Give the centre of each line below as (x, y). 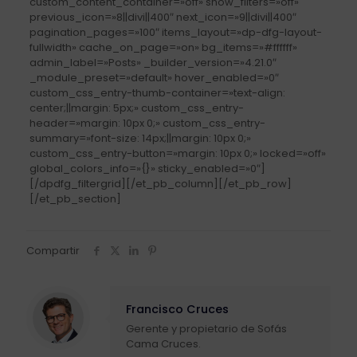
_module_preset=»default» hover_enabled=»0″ (154, 77)
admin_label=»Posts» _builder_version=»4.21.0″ (153, 62)
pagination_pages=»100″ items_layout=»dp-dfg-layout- (175, 32)
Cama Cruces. (163, 343)
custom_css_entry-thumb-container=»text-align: (157, 92)
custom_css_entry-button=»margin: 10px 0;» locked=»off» (177, 153)
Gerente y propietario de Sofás (206, 328)
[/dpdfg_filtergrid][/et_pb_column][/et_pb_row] (160, 183)
